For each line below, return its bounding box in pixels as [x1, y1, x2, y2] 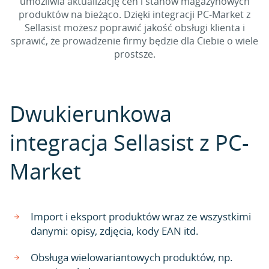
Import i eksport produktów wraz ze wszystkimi [31, 210, 251, 223]
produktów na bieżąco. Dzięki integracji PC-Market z [19, 8, 250, 21]
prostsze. [113, 47, 156, 61]
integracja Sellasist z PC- [10, 128, 249, 157]
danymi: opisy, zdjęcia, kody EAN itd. [31, 224, 199, 238]
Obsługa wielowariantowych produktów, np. [31, 250, 233, 264]
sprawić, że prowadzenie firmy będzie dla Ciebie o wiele [11, 34, 258, 47]
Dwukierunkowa [10, 99, 172, 128]
